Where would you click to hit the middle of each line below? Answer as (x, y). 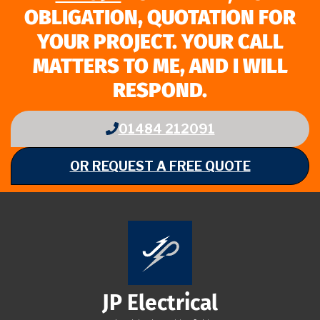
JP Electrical (160, 303)
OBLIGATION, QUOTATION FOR (160, 18)
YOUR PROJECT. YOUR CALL (160, 42)
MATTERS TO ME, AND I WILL (160, 66)
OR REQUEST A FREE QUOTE (160, 166)
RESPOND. (160, 91)
